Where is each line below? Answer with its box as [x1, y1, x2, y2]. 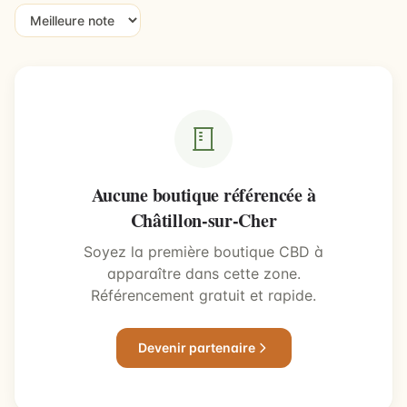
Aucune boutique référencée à [91, 182, 316, 208]
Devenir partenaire [137, 340, 255, 355]
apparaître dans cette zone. [106, 264, 301, 283]
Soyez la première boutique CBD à [84, 243, 323, 261]
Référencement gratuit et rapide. [91, 286, 316, 304]
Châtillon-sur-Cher [130, 207, 277, 233]
